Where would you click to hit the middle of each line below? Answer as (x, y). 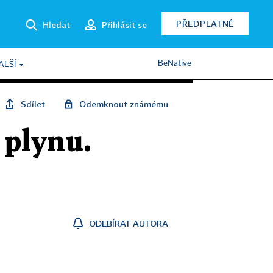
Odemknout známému (124, 104)
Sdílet (33, 104)
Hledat (56, 24)
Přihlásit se (124, 24)
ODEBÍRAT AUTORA (129, 223)
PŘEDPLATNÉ (205, 23)
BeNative (175, 63)
